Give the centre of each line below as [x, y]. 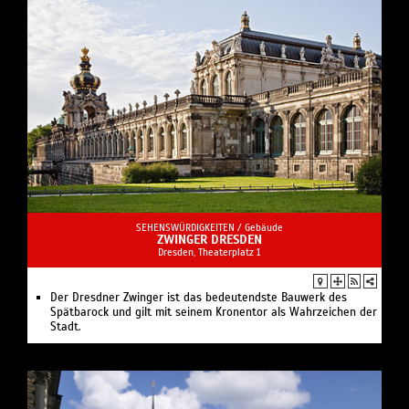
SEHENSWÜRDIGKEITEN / [190, 228]
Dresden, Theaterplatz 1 [209, 252]
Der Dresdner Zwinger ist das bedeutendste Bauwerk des [199, 298]
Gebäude [263, 228]
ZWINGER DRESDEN [209, 240]
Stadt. [66, 327]
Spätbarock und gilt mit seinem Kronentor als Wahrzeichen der [214, 313]
